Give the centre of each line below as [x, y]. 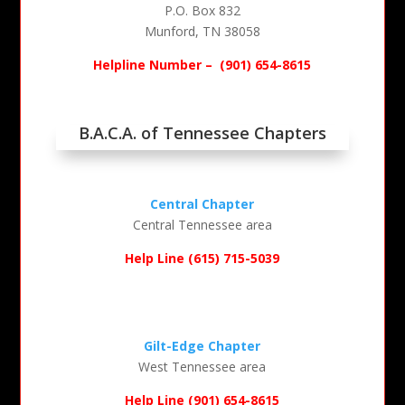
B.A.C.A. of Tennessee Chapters [202, 133]
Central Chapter [202, 204]
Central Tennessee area [202, 225]
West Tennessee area [202, 367]
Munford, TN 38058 [202, 32]
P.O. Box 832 [202, 11]
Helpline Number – [155, 65]
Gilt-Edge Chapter [202, 346]
